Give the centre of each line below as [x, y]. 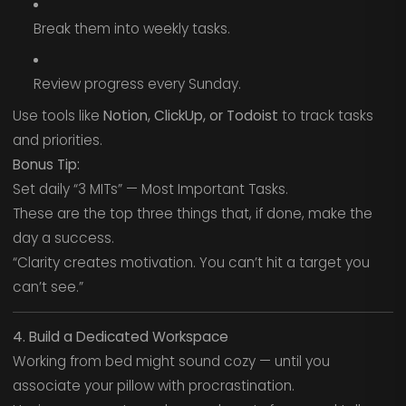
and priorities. [57, 140]
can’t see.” [48, 287]
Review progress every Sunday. [137, 84]
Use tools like [58, 116]
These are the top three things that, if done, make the [192, 213]
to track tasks [325, 116]
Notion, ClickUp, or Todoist [190, 116]
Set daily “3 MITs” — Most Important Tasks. [150, 189]
